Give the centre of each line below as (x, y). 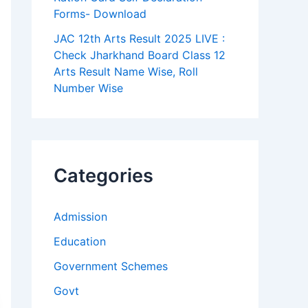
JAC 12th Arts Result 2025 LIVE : (139, 39)
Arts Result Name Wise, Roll (126, 72)
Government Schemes (111, 266)
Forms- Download (100, 14)
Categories (103, 176)
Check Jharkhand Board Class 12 (140, 55)
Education (80, 242)
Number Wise (88, 88)
